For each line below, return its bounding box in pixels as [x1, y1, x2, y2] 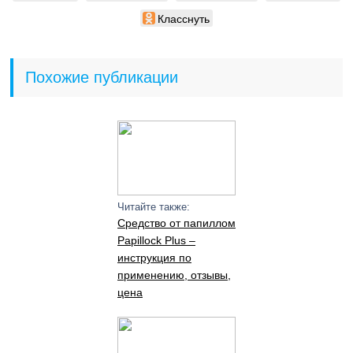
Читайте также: [117, 201, 190, 213]
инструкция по [117, 251, 191, 264]
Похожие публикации [25, 69, 179, 86]
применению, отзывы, [117, 269, 231, 281]
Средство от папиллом [117, 217, 236, 229]
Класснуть [157, 10, 210, 26]
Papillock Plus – [117, 234, 195, 247]
